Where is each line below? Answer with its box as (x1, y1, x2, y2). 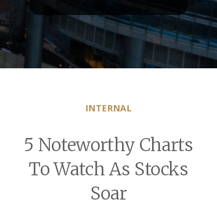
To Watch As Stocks (29, 158, 188, 180)
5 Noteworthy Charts (24, 134, 193, 156)
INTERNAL (85, 102, 132, 114)
